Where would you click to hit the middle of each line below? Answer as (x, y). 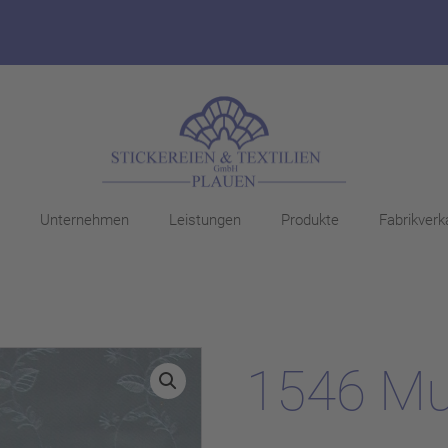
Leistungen (204, 220)
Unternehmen (84, 220)
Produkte (309, 220)
